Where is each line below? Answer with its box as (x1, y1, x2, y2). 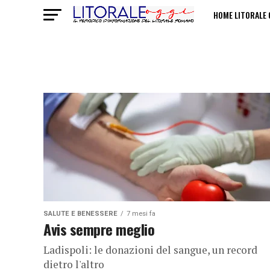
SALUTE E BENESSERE (43, 210, 118, 218)
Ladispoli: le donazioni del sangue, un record (43, 243, 257, 257)
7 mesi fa (127, 210, 155, 218)
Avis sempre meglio (43, 218, 155, 240)
